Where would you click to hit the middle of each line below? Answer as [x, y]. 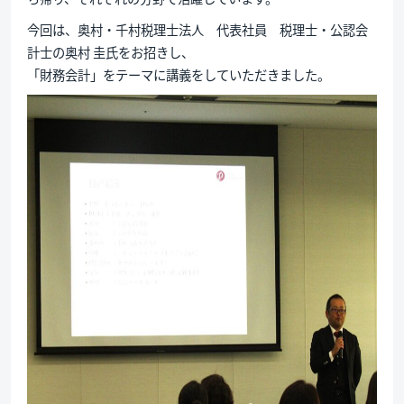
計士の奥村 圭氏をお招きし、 [110, 51]
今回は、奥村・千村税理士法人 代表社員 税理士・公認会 [197, 29]
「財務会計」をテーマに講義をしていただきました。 [178, 74]
